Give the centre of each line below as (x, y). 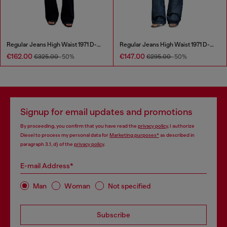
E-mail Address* (47, 166)
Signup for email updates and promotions (106, 112)
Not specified (129, 186)
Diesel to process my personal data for (65, 135)
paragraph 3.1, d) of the (47, 144)
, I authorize (181, 126)
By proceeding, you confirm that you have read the (79, 126)
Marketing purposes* (134, 135)
